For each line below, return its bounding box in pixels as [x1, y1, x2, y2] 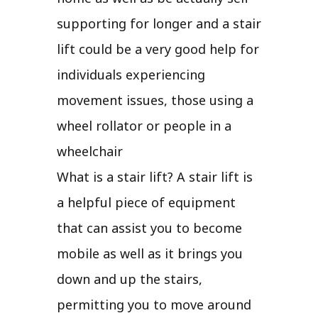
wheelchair [57, 142, 123, 160]
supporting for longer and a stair [57, 14, 261, 32]
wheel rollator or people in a [57, 116, 231, 134]
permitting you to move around [57, 295, 251, 313]
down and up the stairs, [57, 270, 202, 287]
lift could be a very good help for [57, 40, 259, 57]
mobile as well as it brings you [57, 244, 243, 262]
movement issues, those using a [57, 91, 253, 109]
